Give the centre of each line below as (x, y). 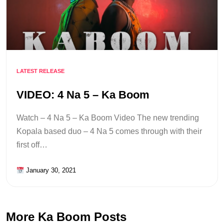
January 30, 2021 (50, 170)
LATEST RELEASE (40, 71)
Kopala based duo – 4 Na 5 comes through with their (109, 131)
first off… (32, 145)
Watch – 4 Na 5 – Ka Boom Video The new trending (108, 118)
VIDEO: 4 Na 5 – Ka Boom (83, 95)
